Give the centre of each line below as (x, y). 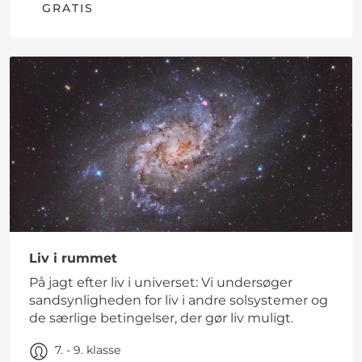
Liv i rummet (73, 259)
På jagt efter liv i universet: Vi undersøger (161, 283)
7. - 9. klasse (88, 350)
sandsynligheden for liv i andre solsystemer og (179, 301)
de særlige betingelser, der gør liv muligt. (161, 318)
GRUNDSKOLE (181, 219)
